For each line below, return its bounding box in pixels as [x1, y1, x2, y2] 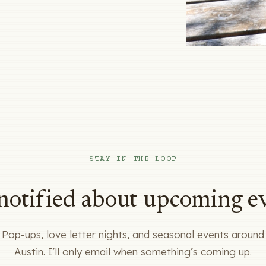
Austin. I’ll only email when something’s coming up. [14, 245, 252, 258]
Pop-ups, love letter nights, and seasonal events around [2, 227, 264, 240]
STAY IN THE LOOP [88, 154, 178, 163]
